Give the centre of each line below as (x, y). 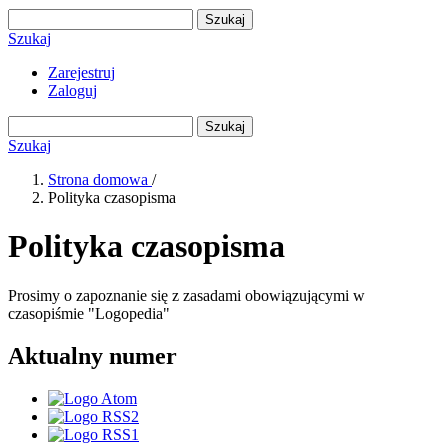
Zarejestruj (81, 72)
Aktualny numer (92, 355)
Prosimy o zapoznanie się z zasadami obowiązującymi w (186, 295)
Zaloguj (72, 90)
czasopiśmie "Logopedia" (89, 313)
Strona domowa (100, 179)
